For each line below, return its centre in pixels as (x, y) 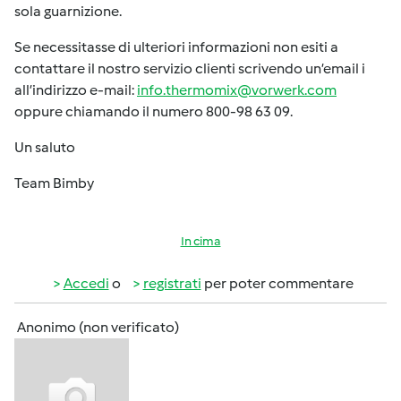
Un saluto (45, 147)
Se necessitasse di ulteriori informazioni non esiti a (176, 47)
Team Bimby (54, 183)
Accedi (86, 283)
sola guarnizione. (68, 11)
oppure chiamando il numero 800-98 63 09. (154, 111)
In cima (200, 241)
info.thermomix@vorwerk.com (237, 90)
